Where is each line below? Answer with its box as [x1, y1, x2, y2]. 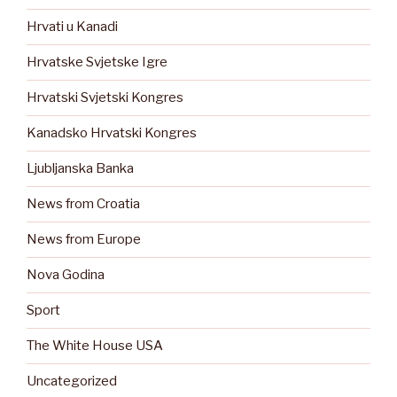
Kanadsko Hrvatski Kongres [27, 125, 197, 142]
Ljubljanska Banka [27, 160, 134, 177]
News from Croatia [27, 196, 140, 213]
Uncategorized [27, 373, 117, 390]
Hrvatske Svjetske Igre [27, 54, 167, 71]
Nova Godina [27, 267, 105, 284]
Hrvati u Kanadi [27, 19, 118, 35]
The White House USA [27, 338, 163, 354]
